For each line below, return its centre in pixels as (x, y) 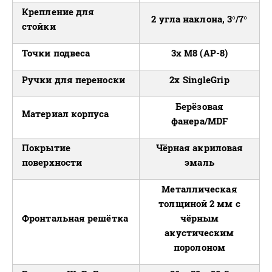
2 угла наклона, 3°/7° (199, 19)
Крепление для (58, 12)
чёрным (199, 218)
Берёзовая (199, 107)
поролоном (199, 247)
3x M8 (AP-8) (199, 53)
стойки (39, 26)
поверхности (52, 162)
